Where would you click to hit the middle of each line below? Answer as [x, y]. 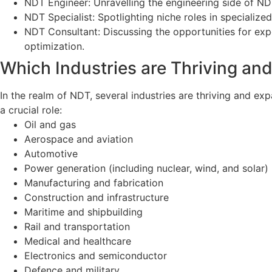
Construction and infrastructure [97, 197]
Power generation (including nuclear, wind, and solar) [146, 168]
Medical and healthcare [78, 241]
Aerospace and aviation [79, 139]
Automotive [51, 154]
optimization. [54, 46]
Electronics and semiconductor [96, 256]
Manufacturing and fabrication [94, 183]
